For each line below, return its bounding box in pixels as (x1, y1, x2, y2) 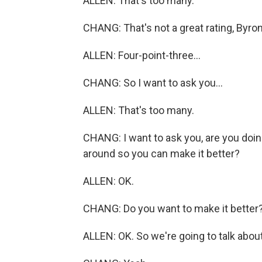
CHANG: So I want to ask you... (83, 77, 223, 89)
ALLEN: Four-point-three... (83, 49, 201, 61)
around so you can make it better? (83, 147, 240, 160)
